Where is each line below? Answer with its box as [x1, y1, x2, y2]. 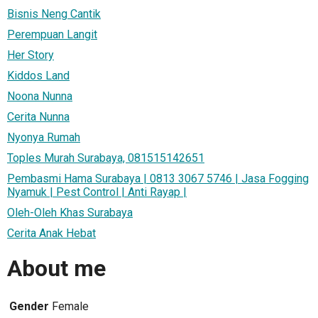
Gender [9, 299, 49, 313]
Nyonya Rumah [7, 130, 80, 144]
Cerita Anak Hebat [7, 226, 96, 240]
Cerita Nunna [7, 109, 70, 124]
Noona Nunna [7, 89, 72, 103]
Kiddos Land [7, 68, 70, 82]
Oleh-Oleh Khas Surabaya [7, 205, 133, 219]
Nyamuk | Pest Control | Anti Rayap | [7, 185, 187, 199]
